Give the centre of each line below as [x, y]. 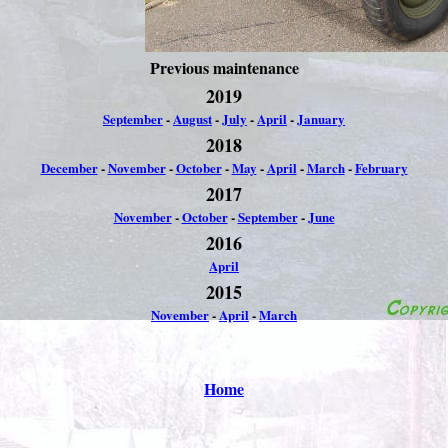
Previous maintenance [224, 67]
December [69, 167]
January [321, 118]
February [381, 167]
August [192, 118]
